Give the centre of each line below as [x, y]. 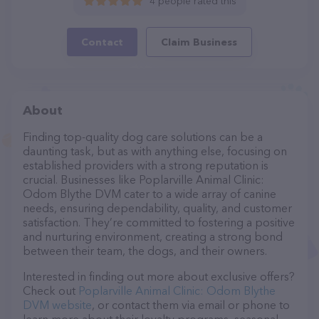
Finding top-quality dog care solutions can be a [143, 137]
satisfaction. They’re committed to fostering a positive [159, 222]
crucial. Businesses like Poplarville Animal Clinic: [143, 179]
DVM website [57, 305]
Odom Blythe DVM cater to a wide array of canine [150, 194]
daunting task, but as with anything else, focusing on [155, 151]
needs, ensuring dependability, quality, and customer [157, 208]
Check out [51, 291]
